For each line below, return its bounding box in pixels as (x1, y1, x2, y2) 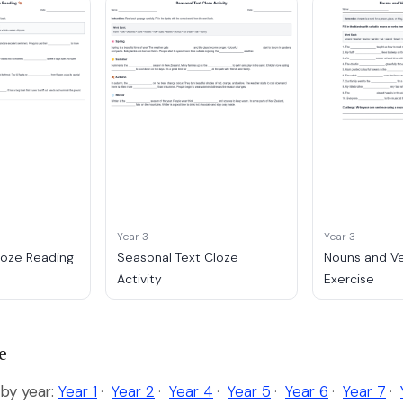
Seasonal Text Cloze (116, 249, 238, 266)
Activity (116, 271, 162, 288)
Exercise (324, 271, 375, 288)
